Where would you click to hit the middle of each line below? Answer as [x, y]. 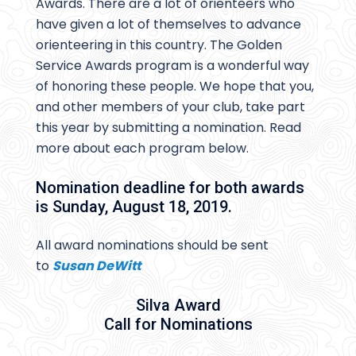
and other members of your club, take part [170, 107]
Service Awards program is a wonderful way [172, 66]
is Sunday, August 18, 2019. [134, 207]
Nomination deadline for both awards [170, 188]
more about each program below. [142, 149]
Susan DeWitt [97, 266]
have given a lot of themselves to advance [168, 25]
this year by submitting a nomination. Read [168, 128]
